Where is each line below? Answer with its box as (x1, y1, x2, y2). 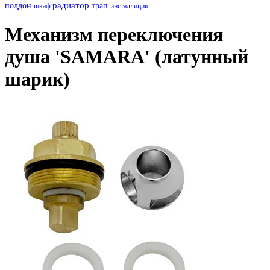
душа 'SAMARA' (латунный (5, 46, 248, 68)
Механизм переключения (5, 24, 223, 46)
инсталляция (110, 1, 148, 10)
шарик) (5, 68, 70, 90)
